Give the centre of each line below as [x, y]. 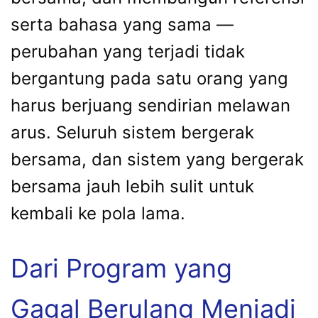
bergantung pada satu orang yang [149, 78]
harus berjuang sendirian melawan [150, 105]
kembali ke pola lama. [98, 213]
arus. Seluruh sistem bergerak [132, 132]
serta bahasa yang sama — [122, 24]
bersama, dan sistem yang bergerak [157, 159]
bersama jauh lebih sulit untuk [132, 186]
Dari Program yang [121, 268]
